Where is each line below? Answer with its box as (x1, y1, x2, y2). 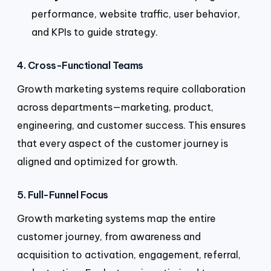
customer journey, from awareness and (17, 230, 201, 243)
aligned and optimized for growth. (17, 155, 178, 168)
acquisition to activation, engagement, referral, (17, 248, 241, 261)
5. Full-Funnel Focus (17, 188, 108, 201)
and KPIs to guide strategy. (31, 26, 158, 39)
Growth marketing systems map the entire (17, 212, 216, 224)
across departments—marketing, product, (17, 100, 214, 113)
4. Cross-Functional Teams (17, 59, 143, 71)
